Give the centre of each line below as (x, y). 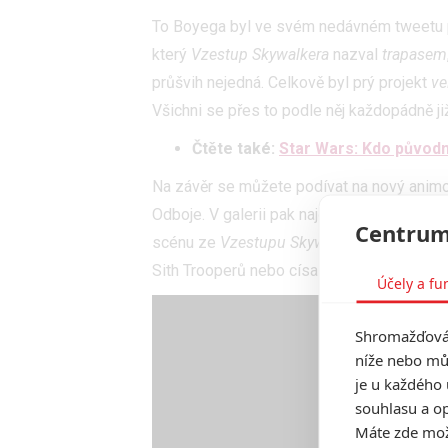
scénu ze (186, 243)
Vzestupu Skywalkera (293, 243)
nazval (355, 55)
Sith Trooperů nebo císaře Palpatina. (278, 271)
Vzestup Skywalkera (260, 55)
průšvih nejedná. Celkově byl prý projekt (291, 83)
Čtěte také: (235, 149)
